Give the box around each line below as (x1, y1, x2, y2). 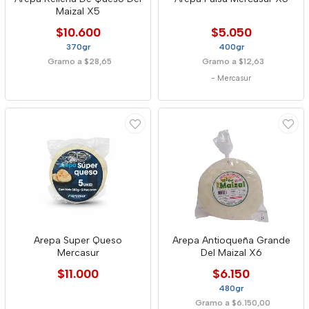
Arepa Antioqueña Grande (172, 235, 290, 246)
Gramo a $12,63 (201, 57, 264, 66)
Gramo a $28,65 (48, 57, 112, 66)
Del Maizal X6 (200, 247, 262, 259)
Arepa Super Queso (34, 235, 122, 246)
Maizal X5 (56, 6, 100, 17)
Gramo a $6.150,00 (195, 298, 270, 308)
